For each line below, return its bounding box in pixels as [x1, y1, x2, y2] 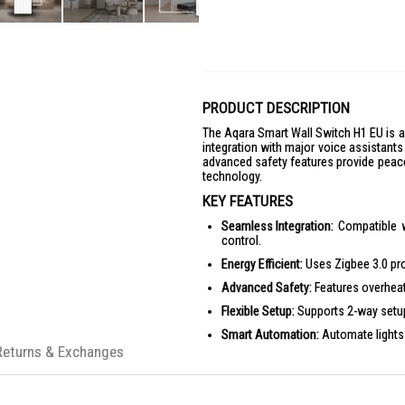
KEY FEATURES [202, 192, 293, 210]
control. [221, 233, 261, 248]
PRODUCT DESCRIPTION [202, 99, 350, 117]
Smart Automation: [221, 327, 319, 342]
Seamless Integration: [221, 219, 334, 233]
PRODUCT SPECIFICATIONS [202, 373, 369, 391]
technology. [202, 169, 262, 184]
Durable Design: [221, 351, 301, 365]
